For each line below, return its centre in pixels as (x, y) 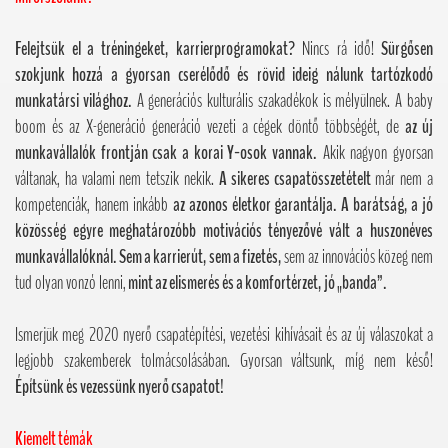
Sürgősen (403, 48)
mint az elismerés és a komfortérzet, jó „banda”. (256, 282)
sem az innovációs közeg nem (358, 256)
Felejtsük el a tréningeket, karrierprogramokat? (155, 48)
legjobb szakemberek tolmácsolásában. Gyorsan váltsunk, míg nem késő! (224, 360)
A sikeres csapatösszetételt (294, 178)
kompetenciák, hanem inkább (94, 204)
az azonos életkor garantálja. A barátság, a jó (303, 204)
